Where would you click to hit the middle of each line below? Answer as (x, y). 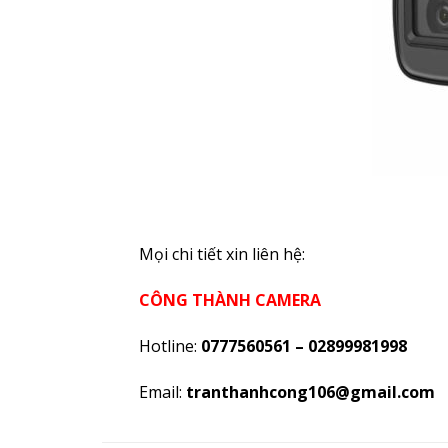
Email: (162, 391)
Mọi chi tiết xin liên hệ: (221, 254)
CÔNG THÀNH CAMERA (229, 300)
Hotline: (169, 346)
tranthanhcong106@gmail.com (310, 391)
